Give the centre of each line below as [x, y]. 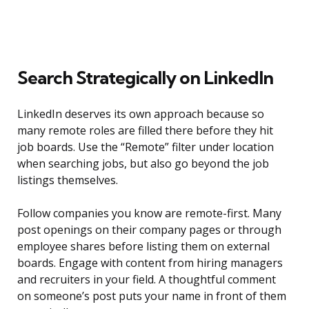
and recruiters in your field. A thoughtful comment [147, 280]
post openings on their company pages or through [149, 230]
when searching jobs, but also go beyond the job [143, 164]
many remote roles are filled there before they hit [145, 131]
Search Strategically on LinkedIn [145, 78]
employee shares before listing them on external [143, 247]
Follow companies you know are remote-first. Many [149, 213]
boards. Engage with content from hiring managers [150, 263]
